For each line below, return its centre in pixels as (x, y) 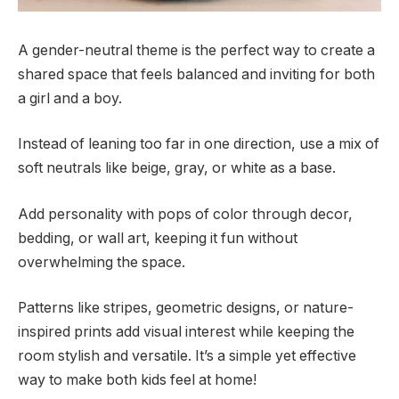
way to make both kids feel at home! (137, 380)
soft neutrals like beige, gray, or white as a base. (177, 168)
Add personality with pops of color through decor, (185, 214)
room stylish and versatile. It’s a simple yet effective (187, 356)
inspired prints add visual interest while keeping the (186, 332)
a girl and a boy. (70, 98)
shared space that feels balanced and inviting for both (196, 74)
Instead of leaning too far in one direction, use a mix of (199, 144)
